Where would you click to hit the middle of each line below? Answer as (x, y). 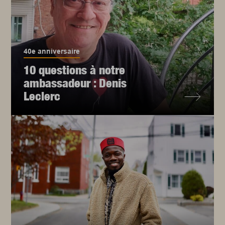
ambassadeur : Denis (75, 83)
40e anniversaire (52, 51)
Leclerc (42, 96)
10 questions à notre (75, 70)
